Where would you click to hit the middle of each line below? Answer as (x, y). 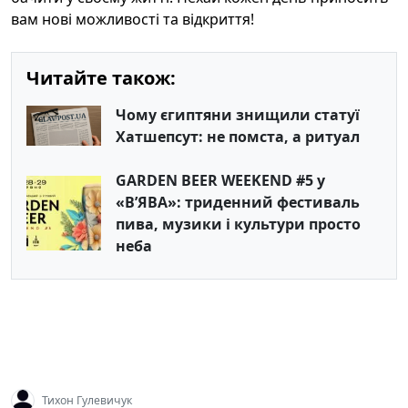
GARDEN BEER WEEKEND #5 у (220, 180)
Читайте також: (101, 78)
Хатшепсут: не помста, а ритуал (238, 137)
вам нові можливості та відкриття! (133, 19)
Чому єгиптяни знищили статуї (238, 115)
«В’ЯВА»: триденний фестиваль (238, 202)
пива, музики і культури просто (238, 224)
